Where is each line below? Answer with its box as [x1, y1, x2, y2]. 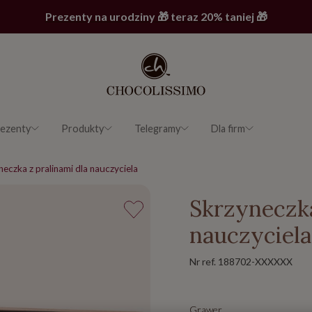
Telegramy [134, 122, 180, 134]
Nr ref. [189, 256, 218, 267]
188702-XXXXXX [218, 256, 292, 267]
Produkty [61, 122, 104, 134]
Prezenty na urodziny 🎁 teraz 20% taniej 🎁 [45, 10, 267, 23]
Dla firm [211, 122, 245, 134]
